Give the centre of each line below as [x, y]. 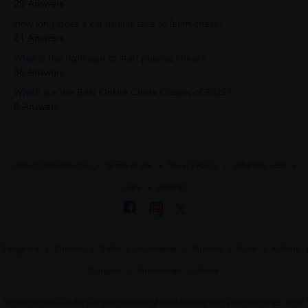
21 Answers [39, 38]
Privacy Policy [193, 165]
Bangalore [20, 249]
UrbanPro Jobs [260, 165]
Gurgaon [106, 271]
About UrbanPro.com [53, 165]
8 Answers [36, 107]
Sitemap [172, 187]
